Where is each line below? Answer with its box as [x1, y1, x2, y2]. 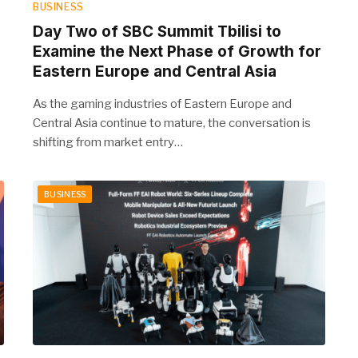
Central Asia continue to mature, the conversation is [33, 115, 311, 130]
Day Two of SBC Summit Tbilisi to [33, 22, 281, 41]
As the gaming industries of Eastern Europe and [33, 96, 292, 111]
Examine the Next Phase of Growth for [33, 42, 321, 61]
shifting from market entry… [33, 134, 183, 149]
